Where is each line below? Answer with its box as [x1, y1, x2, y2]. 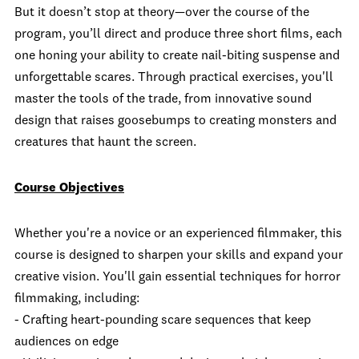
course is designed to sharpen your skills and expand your [14, 249, 343, 262]
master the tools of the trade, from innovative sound [14, 93, 312, 106]
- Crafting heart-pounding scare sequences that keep [14, 314, 311, 327]
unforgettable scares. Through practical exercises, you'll [14, 71, 333, 84]
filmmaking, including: [14, 292, 139, 305]
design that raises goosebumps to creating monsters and [14, 115, 337, 127]
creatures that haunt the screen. [14, 136, 196, 149]
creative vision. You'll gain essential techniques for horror [14, 271, 341, 284]
